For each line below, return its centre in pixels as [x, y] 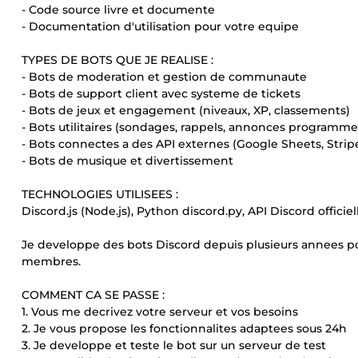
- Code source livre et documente [118, 10]
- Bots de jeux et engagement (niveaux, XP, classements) [186, 110]
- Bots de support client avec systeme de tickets [161, 93]
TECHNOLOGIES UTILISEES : [100, 194]
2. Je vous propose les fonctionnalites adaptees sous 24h [184, 328]
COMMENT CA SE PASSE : [93, 295]
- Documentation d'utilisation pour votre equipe [160, 26]
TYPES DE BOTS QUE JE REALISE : [117, 60]
